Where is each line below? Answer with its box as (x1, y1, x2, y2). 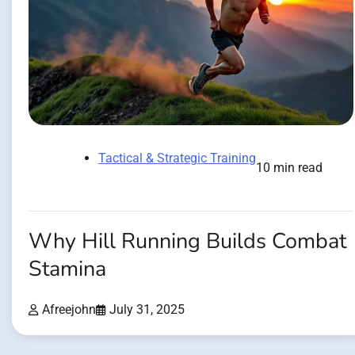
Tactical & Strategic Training (98, 150, 256, 166)
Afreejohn (42, 302, 96, 318)
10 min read (256, 159, 323, 175)
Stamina (29, 254, 106, 284)
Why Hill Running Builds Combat (29, 226, 346, 256)
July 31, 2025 (109, 302, 185, 318)
